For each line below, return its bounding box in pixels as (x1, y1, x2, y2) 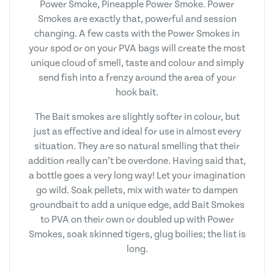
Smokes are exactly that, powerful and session (37, 13, 237, 24)
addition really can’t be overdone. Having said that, (28, 155, 246, 166)
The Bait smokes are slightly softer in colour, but (34, 111, 240, 122)
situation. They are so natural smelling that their (34, 140, 240, 152)
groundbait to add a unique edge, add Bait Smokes (29, 199, 245, 210)
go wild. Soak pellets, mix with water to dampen (36, 184, 238, 196)
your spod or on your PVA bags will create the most (29, 42, 245, 54)
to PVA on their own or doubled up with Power (40, 213, 234, 225)
